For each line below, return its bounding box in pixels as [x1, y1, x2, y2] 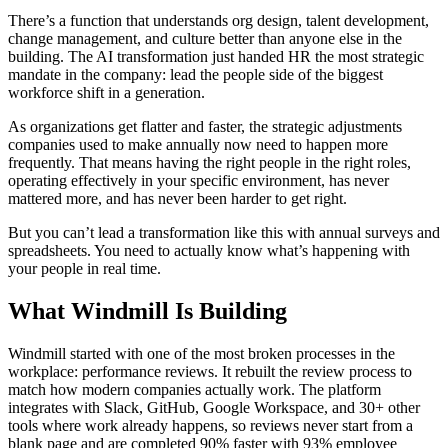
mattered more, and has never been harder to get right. [8, 189, 347, 207]
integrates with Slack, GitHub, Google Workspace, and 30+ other [8, 398, 420, 416]
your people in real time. [8, 259, 161, 277]
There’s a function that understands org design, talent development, [8, 11, 429, 29]
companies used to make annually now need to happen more [8, 135, 388, 153]
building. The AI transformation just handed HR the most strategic [8, 47, 424, 65]
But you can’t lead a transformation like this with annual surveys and [8, 223, 440, 241]
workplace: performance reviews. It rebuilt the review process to [8, 362, 412, 380]
